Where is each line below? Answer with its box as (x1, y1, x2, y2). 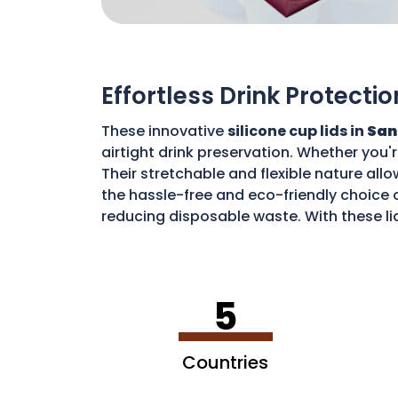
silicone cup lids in (227, 120, 367, 141)
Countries (182, 349, 268, 375)
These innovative (101, 120, 227, 141)
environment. (101, 227, 196, 248)
